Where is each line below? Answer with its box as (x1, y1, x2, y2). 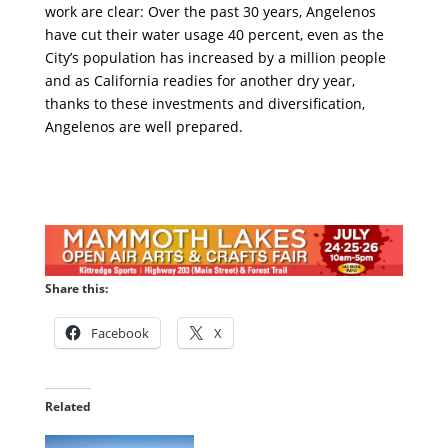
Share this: (44, 280, 108, 298)
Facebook (90, 324, 149, 343)
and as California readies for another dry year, (44, 71, 355, 91)
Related (44, 398, 91, 416)
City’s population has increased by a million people (44, 48, 386, 68)
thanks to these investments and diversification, (44, 94, 365, 114)
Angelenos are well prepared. (44, 117, 243, 137)
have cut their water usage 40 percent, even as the (44, 25, 384, 45)
